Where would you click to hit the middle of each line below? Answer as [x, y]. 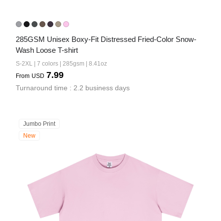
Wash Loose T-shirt [47, 50]
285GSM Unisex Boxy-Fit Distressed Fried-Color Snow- [106, 39]
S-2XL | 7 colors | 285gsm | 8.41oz [61, 64]
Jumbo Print [39, 124]
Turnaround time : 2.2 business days [73, 88]
